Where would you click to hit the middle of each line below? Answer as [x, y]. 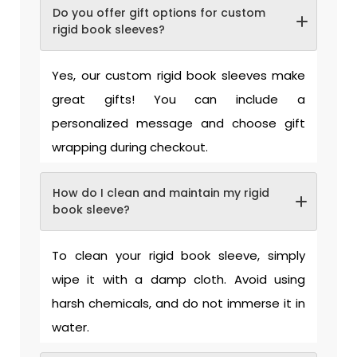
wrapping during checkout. [130, 147]
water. [71, 328]
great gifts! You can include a [178, 100]
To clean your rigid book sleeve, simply [178, 256]
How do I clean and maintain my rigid [161, 193]
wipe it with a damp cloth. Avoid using [178, 280]
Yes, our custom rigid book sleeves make [178, 76]
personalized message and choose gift [178, 124]
